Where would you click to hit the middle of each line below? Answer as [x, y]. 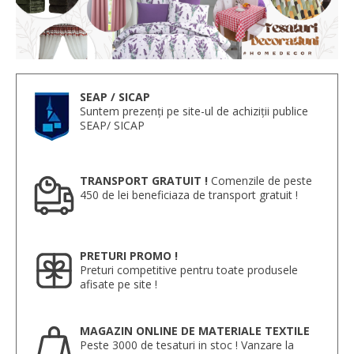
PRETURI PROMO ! [129, 256]
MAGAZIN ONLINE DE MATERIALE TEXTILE [195, 331]
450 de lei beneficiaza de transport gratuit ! [189, 195]
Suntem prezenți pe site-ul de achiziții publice [194, 111]
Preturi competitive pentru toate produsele [189, 270]
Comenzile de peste [260, 181]
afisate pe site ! [119, 284]
